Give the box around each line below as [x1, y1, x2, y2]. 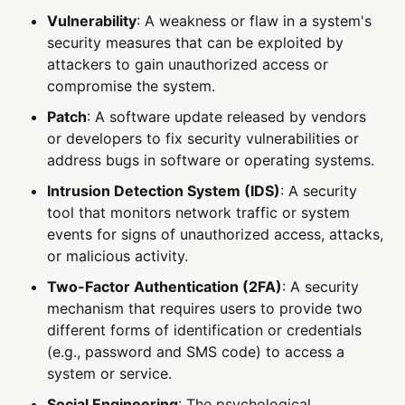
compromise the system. [47, 77, 216, 96]
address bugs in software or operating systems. [47, 151, 375, 170]
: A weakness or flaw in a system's [137, 12, 372, 31]
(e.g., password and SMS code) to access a [47, 343, 345, 362]
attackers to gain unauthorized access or [47, 55, 329, 74]
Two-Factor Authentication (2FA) [47, 278, 283, 297]
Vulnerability [47, 12, 137, 31]
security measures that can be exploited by [47, 33, 344, 52]
